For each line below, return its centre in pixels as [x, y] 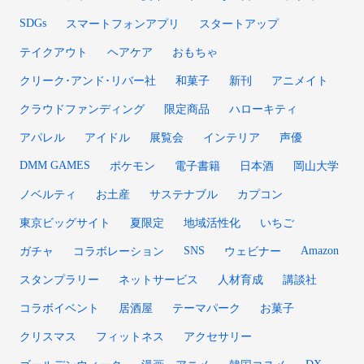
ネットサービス [158, 279]
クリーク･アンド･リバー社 [88, 80]
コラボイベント [59, 308]
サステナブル [184, 194]
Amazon [320, 250]
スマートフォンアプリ [123, 23]
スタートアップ [239, 23]
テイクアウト [54, 52]
